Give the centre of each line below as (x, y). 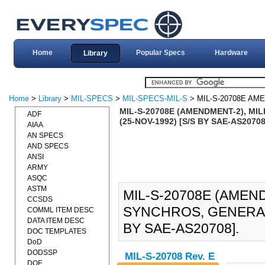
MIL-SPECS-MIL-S (155, 98)
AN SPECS (45, 135)
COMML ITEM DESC (61, 210)
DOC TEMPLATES (57, 231)
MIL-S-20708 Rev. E (169, 257)
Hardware (231, 53)
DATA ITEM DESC (56, 221)
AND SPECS (48, 146)
